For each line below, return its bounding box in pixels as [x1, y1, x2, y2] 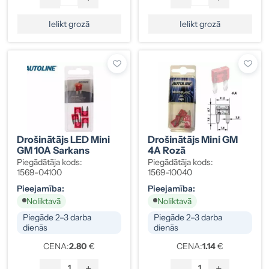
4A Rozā [148, 144, 186, 156]
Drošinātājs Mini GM [148, 133, 238, 145]
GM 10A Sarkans [17, 144, 90, 156]
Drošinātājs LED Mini [17, 133, 110, 145]
